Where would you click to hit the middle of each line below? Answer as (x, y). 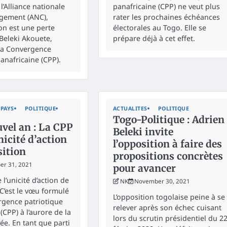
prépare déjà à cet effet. (154, 38)
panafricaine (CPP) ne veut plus (166, 6)
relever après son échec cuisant (167, 207)
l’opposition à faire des (167, 144)
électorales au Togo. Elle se (159, 27)
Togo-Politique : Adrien (168, 119)
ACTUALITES (130, 108)
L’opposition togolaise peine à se (169, 197)
